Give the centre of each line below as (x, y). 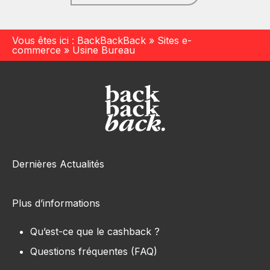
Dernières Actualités (58, 164)
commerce (36, 50)
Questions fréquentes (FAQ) (94, 252)
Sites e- (174, 41)
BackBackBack (111, 41)
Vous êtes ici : (45, 41)
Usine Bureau (104, 50)
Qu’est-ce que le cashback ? (95, 232)
